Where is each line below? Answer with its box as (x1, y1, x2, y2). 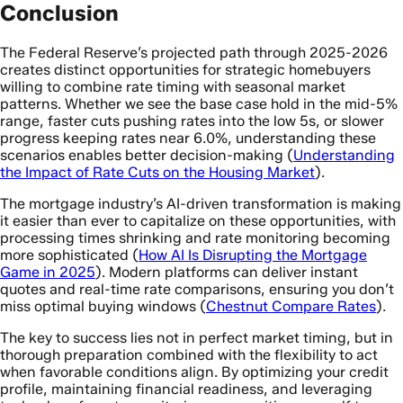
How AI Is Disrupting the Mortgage (139, 246, 367, 264)
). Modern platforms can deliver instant (95, 263, 358, 281)
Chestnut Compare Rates (206, 297, 376, 315)
